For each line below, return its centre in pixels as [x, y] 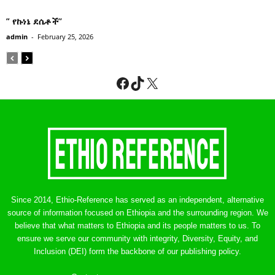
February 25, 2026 [65, 36]
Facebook [147, 82]
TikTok [150, 82]
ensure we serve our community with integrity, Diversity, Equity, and [137, 238]
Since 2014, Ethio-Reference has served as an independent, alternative [137, 199]
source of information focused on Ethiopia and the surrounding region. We [137, 212]
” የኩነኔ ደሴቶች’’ [34, 21]
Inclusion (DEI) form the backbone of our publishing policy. [137, 251]
